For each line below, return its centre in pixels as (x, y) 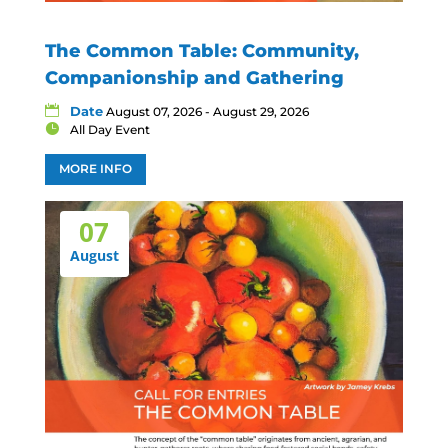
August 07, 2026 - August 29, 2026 (207, 112)
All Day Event (109, 130)
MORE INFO (95, 169)
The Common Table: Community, (201, 51)
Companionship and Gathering (194, 78)
